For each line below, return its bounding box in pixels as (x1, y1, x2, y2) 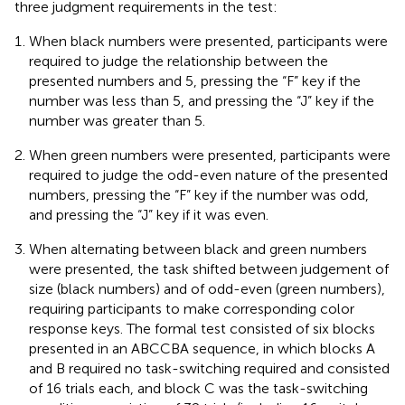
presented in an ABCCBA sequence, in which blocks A (29, 339, 375, 357)
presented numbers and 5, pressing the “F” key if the (29, 71, 361, 89)
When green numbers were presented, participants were (29, 146, 391, 164)
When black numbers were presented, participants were (29, 32, 388, 50)
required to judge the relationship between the (29, 52, 328, 70)
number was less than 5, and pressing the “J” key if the (29, 91, 374, 109)
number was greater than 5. (29, 111, 205, 129)
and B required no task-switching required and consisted (29, 359, 390, 377)
